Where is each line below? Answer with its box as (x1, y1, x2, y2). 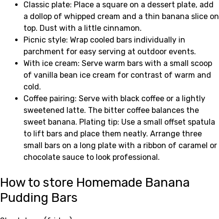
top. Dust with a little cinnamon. (23, 23, 142, 33)
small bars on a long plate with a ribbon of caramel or (23, 141, 217, 151)
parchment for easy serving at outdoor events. (23, 47, 196, 57)
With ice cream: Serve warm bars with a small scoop (23, 59, 212, 68)
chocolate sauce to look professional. (23, 153, 160, 162)
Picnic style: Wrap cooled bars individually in (23, 35, 185, 45)
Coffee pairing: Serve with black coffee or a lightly (23, 94, 205, 104)
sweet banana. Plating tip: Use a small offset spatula (23, 117, 215, 127)
